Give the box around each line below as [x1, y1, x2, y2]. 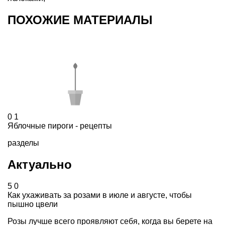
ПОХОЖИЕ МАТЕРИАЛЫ [8, 13, 153, 27]
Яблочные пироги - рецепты [8, 121, 112, 130]
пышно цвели [8, 199, 58, 208]
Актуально [8, 157, 72, 171]
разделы [8, 138, 39, 147]
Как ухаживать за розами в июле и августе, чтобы [8, 190, 192, 199]
